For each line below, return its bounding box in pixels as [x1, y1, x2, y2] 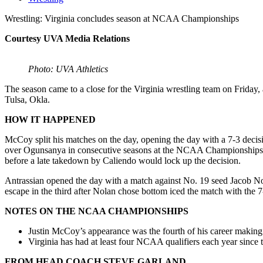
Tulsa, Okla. [5, 94, 50, 104]
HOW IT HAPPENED [5, 114, 96, 124]
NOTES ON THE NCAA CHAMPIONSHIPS [5, 205, 188, 216]
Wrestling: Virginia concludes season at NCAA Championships [5, 13, 239, 23]
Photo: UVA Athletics [28, 63, 108, 74]
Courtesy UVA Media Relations [5, 33, 130, 43]
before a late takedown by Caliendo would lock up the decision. [5, 155, 241, 166]
